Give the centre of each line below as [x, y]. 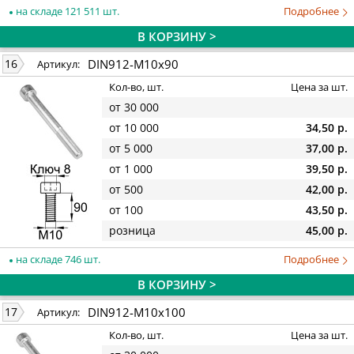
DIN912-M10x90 [133, 64]
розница [132, 231]
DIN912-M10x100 [137, 312]
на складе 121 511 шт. [66, 11]
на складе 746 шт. [57, 259]
